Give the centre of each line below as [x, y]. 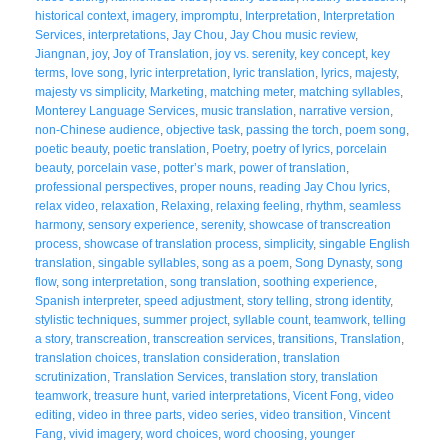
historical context [80, 15]
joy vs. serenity [254, 53]
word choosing [264, 433]
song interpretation [113, 281]
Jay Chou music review [292, 34]
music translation [247, 110]
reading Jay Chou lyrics [323, 186]
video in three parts [130, 414]
